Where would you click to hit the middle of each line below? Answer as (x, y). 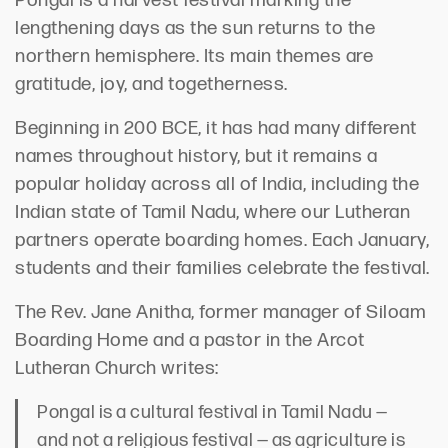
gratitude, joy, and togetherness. (151, 84)
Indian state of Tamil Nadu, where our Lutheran (212, 212)
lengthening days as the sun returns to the (195, 28)
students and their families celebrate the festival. (222, 268)
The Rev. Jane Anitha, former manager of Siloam (220, 312)
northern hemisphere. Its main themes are (194, 56)
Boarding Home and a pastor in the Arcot (190, 340)
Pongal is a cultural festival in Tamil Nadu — (212, 412)
